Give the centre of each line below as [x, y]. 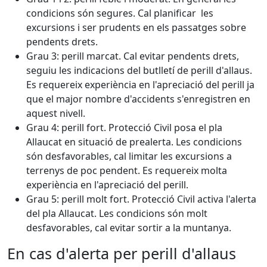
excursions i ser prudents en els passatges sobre [136, 27]
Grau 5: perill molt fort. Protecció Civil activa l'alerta [141, 199]
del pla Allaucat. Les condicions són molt [117, 213]
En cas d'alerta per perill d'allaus [122, 253]
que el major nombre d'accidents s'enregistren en [138, 99]
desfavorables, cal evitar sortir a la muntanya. [129, 228]
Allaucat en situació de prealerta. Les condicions [134, 142]
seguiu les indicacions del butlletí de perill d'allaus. [139, 70]
